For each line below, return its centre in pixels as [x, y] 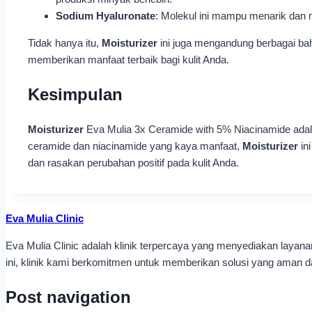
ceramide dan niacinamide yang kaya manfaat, [135, 146]
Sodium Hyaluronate [106, 16]
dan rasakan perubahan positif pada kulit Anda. [133, 163]
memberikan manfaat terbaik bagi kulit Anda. [128, 60]
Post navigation [68, 297]
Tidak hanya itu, [65, 43]
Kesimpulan [75, 95]
